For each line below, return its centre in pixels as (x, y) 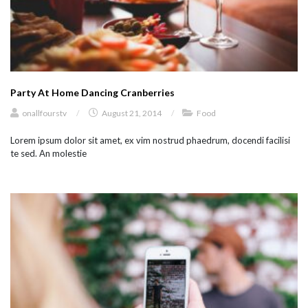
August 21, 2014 (132, 113)
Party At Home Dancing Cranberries (92, 92)
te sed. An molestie (48, 153)
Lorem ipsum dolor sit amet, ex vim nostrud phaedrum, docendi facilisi (150, 140)
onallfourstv (44, 113)
